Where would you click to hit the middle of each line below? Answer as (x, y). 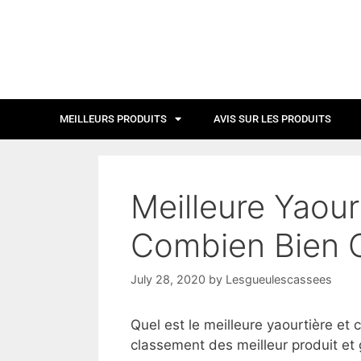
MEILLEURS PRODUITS (113, 118)
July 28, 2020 (168, 279)
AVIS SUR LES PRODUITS (272, 118)
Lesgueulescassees (279, 279)
